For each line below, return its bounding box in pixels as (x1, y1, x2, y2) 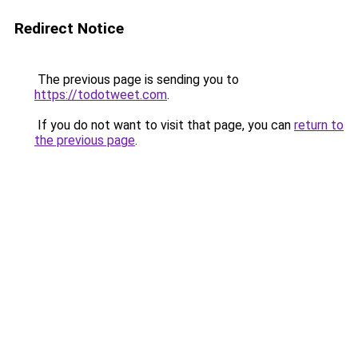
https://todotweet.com (34, 87, 167, 102)
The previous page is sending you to (34, 72, 239, 87)
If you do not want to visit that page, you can (34, 117, 294, 133)
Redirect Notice (14, 19, 124, 38)
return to (294, 117, 344, 133)
